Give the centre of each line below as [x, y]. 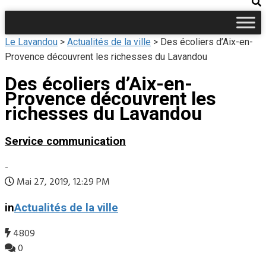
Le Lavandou [31, 42]
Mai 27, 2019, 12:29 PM [62, 182]
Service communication [65, 141]
